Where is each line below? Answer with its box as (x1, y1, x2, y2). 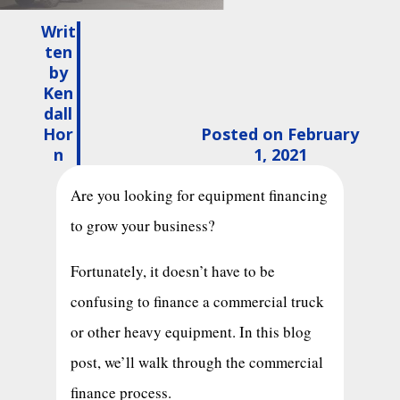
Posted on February (201, 123, 360, 146)
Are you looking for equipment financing (70, 184, 328, 205)
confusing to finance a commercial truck (70, 290, 324, 312)
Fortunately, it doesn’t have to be (70, 260, 275, 281)
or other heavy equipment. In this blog (70, 321, 312, 342)
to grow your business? (70, 214, 221, 236)
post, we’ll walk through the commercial (70, 351, 323, 372)
